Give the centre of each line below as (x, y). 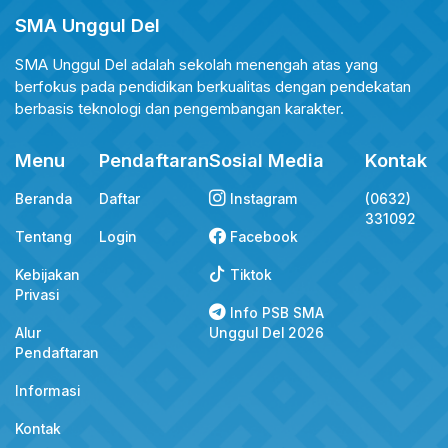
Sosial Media (266, 160)
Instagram (262, 199)
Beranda (43, 199)
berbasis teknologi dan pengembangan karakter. (179, 109)
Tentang (43, 237)
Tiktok (249, 275)
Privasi (37, 295)
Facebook (262, 237)
